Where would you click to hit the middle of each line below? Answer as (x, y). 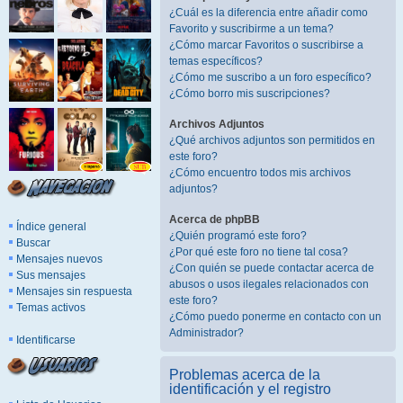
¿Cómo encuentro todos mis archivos (260, 173)
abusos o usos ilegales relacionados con (269, 284)
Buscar (33, 243)
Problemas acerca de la (245, 375)
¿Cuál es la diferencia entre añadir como (269, 13)
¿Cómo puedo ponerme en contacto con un (275, 317)
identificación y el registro (250, 389)
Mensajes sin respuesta (74, 291)
